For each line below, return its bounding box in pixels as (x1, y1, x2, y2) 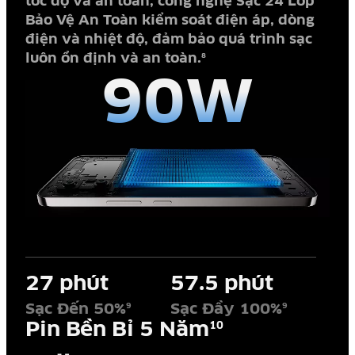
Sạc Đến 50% (25, 300, 126, 319)
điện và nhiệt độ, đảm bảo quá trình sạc (25, 31, 312, 48)
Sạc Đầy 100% (170, 300, 283, 319)
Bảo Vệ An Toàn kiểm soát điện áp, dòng (25, 12, 315, 29)
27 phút (25, 271, 109, 296)
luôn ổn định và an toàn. (25, 50, 201, 67)
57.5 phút (170, 271, 274, 296)
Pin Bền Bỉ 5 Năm (25, 317, 209, 342)
